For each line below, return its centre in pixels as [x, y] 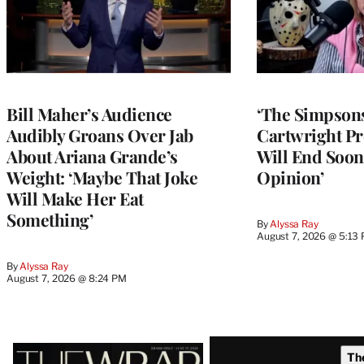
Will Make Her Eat [75, 198]
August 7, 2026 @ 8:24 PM [67, 278]
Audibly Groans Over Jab [100, 134]
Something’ [50, 219]
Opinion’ [290, 177]
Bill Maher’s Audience [89, 113]
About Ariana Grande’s [92, 156]
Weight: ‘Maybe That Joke [102, 177]
